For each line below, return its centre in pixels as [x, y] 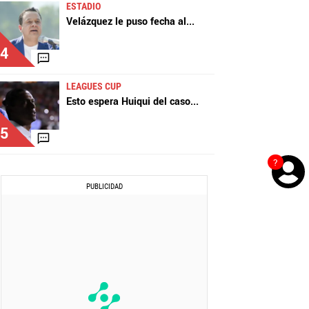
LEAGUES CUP [94, 87]
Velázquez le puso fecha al [126, 22]
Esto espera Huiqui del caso [128, 102]
